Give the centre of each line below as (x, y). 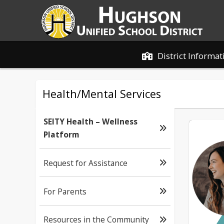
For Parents (65, 191)
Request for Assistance (85, 163)
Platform (61, 134)
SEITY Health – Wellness (90, 121)
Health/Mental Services (102, 94)
